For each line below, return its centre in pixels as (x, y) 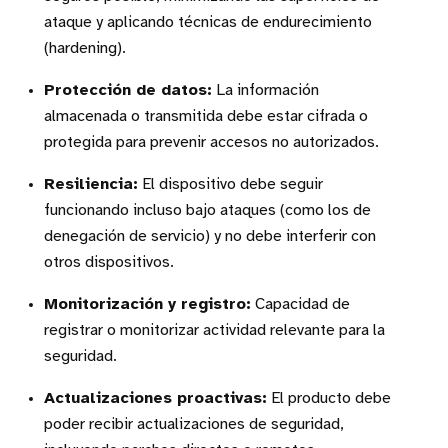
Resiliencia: (91, 184)
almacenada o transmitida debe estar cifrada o (206, 116)
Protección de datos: (128, 90)
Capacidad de (300, 304)
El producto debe (329, 398)
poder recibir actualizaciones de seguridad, (194, 424)
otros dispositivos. (109, 262)
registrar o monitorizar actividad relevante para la (214, 330)
